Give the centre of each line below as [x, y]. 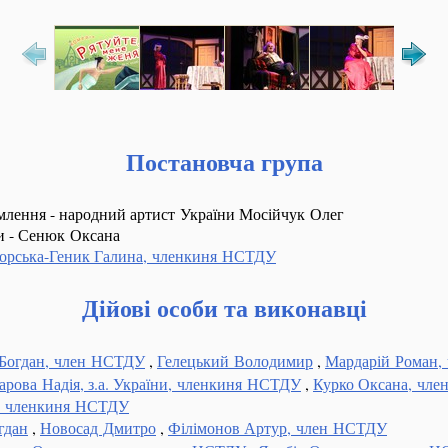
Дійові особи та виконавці [224, 307]
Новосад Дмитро [98, 427]
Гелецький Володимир [235, 360]
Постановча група [224, 161]
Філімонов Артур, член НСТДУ [277, 427]
